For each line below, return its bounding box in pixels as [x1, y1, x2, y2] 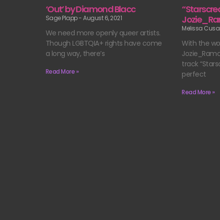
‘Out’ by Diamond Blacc [45, 2, 136, 15]
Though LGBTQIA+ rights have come [45, 38, 162, 48]
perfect [182, 69, 206, 79]
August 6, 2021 [82, 13, 122, 22]
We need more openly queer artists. [45, 27, 161, 38]
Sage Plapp [45, 13, 79, 22]
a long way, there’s [45, 48, 105, 58]
